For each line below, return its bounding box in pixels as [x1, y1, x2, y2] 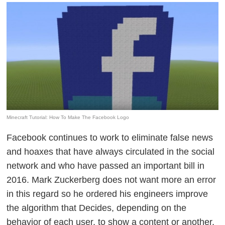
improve [176, 189, 208, 199]
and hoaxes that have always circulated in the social [7, 147, 215, 157]
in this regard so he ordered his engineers [7, 189, 176, 199]
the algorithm [7, 203, 59, 213]
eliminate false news [132, 133, 213, 143]
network [7, 161, 39, 171]
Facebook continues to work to [7, 133, 132, 143]
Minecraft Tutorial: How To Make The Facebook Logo [7, 115, 130, 121]
